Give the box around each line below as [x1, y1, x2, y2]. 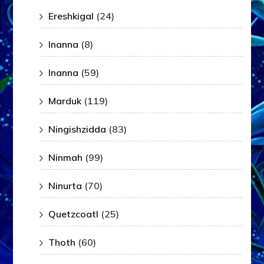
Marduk [48, 95, 82, 107]
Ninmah [48, 151, 83, 164]
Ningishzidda [48, 123, 107, 136]
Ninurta [48, 180, 82, 192]
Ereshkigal [48, 10, 94, 22]
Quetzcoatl [48, 208, 99, 220]
